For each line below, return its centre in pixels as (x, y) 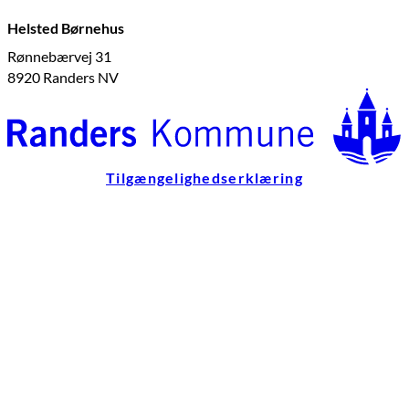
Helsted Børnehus (66, 27)
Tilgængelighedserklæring (204, 177)
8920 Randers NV (63, 77)
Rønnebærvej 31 (59, 56)
